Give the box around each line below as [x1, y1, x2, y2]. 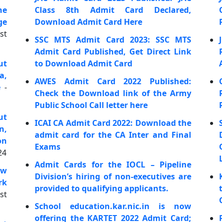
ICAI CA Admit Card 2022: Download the [35, 117, 191, 128]
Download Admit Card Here [35, 16, 142, 27]
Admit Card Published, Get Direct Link [35, 46, 191, 57]
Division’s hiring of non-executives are [35, 171, 191, 182]
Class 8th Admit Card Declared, [35, 4, 191, 15]
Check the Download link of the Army [35, 88, 191, 99]
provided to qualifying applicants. [35, 183, 168, 194]
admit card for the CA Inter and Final [35, 129, 191, 140]
